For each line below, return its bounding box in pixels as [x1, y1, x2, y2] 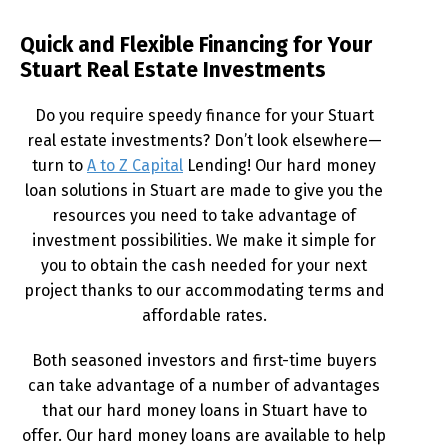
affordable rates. [141, 305, 267, 325]
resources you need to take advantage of [52, 205, 356, 225]
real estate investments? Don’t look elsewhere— [26, 130, 382, 150]
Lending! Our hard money [183, 155, 376, 175]
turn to [32, 155, 87, 175]
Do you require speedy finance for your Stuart [34, 105, 374, 125]
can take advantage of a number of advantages [28, 375, 380, 395]
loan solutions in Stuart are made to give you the [25, 180, 383, 200]
